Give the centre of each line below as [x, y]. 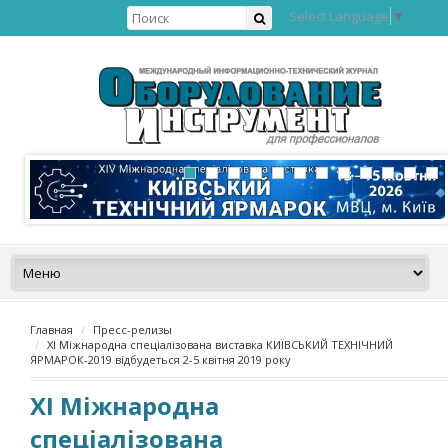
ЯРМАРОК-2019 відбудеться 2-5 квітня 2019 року [160, 359]
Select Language [339, 15]
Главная [51, 329]
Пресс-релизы [132, 329]
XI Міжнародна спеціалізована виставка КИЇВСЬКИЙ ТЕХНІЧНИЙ [220, 344]
